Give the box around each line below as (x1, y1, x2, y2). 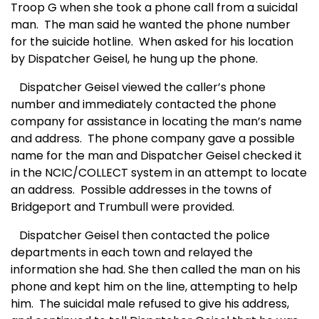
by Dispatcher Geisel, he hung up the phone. (11, 51, 258, 68)
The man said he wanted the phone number (44, 16, 291, 33)
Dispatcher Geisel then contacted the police (11, 227, 270, 244)
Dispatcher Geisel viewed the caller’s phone (11, 79, 266, 96)
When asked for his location (139, 33, 293, 51)
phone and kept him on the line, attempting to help (11, 278, 298, 296)
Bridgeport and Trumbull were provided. (11, 199, 234, 216)
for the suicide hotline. (11, 33, 133, 51)
